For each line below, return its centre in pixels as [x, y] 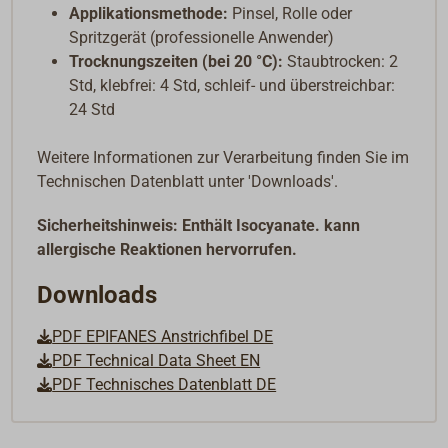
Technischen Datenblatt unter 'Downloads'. [188, 182]
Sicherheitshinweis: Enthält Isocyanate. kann [199, 225]
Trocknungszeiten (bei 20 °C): [176, 62]
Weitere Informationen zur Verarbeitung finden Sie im [223, 158]
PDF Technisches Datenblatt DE [164, 384]
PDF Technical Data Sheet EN [156, 360]
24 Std [92, 110]
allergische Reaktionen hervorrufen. [169, 249]
